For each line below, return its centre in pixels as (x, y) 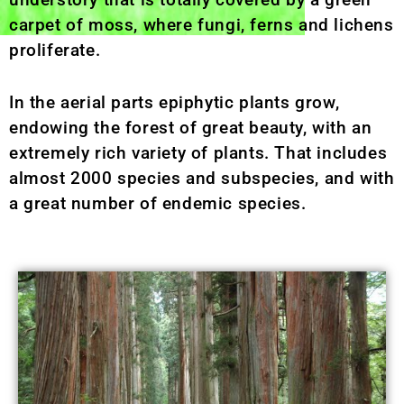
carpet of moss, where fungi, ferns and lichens (202, 24)
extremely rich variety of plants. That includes (198, 153)
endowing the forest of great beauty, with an (191, 128)
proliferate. (55, 50)
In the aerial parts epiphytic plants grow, (174, 103)
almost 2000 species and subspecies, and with (202, 179)
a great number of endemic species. (158, 204)
